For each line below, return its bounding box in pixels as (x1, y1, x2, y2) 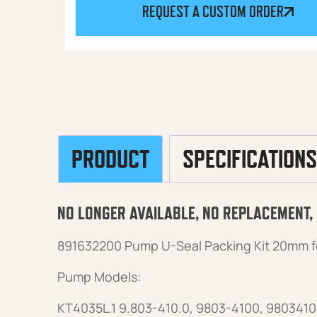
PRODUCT (71, 144, 149, 173)
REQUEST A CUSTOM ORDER (142, 2, 284, 21)
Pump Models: (57, 267, 141, 285)
